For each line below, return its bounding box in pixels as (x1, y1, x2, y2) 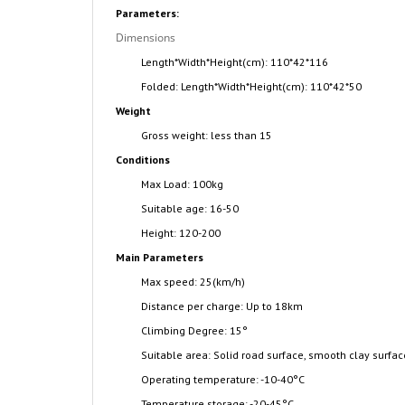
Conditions (116, 153, 170, 166)
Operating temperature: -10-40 (141, 372, 293, 386)
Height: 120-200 (141, 226, 221, 240)
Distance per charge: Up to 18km (141, 299, 303, 313)
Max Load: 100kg (141, 177, 223, 191)
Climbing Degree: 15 (141, 324, 242, 337)
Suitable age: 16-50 (141, 202, 239, 215)
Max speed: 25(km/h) (141, 275, 245, 288)
